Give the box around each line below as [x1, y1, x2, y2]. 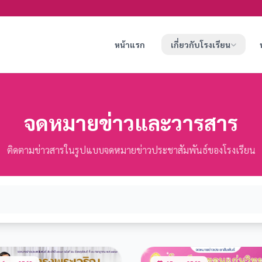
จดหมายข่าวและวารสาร [24, 109, 238, 136]
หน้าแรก [115, 39, 145, 50]
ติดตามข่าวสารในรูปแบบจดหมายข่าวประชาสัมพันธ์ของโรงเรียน [6, 144, 256, 156]
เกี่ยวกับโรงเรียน [171, 39, 230, 50]
